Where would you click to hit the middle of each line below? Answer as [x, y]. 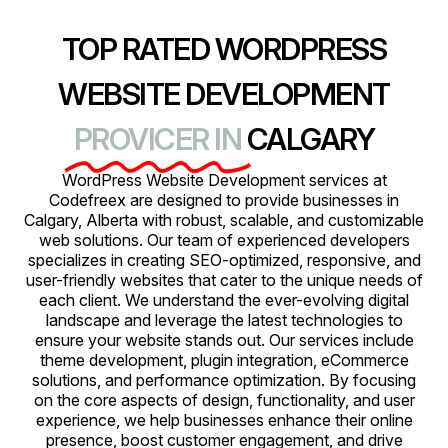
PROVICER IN [157, 139]
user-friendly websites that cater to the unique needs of [224, 280]
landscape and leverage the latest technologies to [224, 320]
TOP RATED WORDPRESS [224, 49]
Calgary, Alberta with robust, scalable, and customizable [224, 220]
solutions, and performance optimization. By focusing [224, 380]
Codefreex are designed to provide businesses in [224, 200]
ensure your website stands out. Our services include [224, 340]
